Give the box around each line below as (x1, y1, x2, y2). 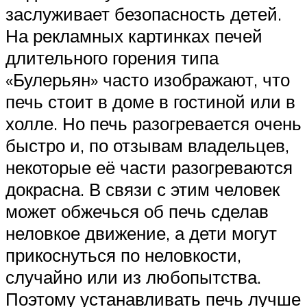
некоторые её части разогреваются (5, 156, 293, 178)
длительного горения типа (5, 46, 219, 69)
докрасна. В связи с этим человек (5, 177, 280, 200)
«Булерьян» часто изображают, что (5, 68, 290, 90)
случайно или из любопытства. (5, 265, 261, 288)
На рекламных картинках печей (5, 24, 262, 47)
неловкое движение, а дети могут (5, 221, 277, 244)
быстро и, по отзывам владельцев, (5, 134, 289, 156)
